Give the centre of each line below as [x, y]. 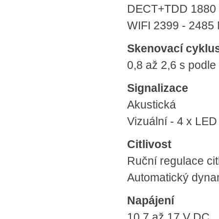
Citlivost [149, 144]
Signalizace [158, 88]
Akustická [152, 105]
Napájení [151, 200]
